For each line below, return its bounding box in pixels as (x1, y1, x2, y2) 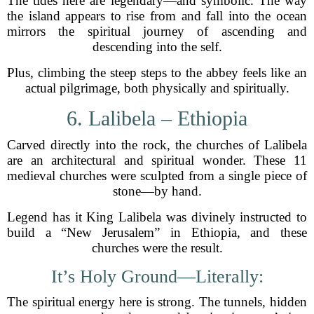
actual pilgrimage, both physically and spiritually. (25, 81, 289, 95)
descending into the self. (92, 39, 222, 54)
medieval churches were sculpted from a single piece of (7, 168, 307, 183)
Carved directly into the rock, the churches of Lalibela (7, 137, 307, 152)
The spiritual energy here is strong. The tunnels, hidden (7, 294, 307, 309)
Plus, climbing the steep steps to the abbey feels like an (7, 65, 307, 80)
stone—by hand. (112, 184, 202, 198)
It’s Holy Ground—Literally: (50, 266, 264, 287)
